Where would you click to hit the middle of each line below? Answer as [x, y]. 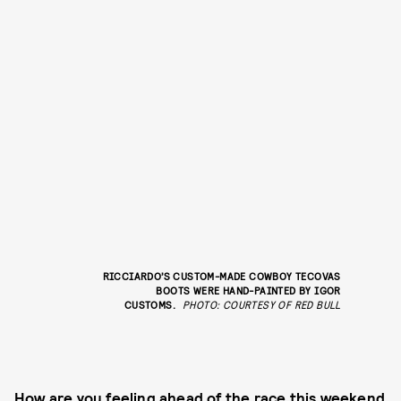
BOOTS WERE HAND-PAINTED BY [235, 290]
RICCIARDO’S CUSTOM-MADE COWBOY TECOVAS [222, 276]
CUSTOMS [148, 305]
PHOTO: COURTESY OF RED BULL [261, 305]
